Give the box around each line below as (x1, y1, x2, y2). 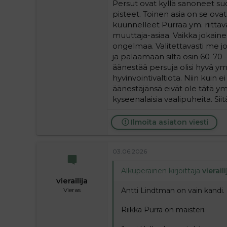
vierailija (56, 176, 88, 186)
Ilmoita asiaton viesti (130, 117, 209, 127)
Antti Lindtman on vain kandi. (121, 185, 224, 195)
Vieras (63, 186, 81, 194)
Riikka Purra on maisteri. (121, 205, 206, 214)
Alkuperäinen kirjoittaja (121, 166, 202, 175)
